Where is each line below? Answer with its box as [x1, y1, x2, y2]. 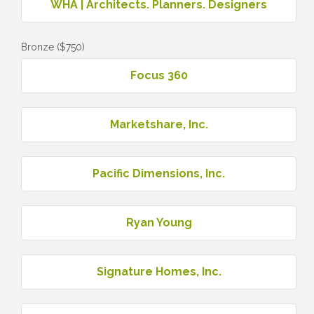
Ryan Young [125, 215, 192, 229]
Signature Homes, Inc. [96, 264, 221, 278]
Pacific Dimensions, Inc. [93, 166, 225, 180]
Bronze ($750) [21, 41, 85, 53]
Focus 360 [130, 68, 188, 82]
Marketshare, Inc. [109, 117, 208, 131]
